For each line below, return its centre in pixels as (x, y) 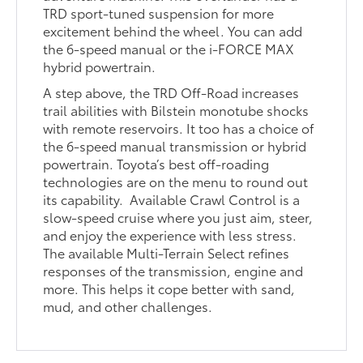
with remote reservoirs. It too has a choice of (179, 128)
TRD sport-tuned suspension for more (159, 13)
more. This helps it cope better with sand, (169, 288)
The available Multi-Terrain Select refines (167, 253)
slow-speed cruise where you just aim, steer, (178, 217)
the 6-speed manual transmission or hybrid (175, 146)
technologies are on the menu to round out (176, 181)
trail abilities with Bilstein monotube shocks (176, 110)
